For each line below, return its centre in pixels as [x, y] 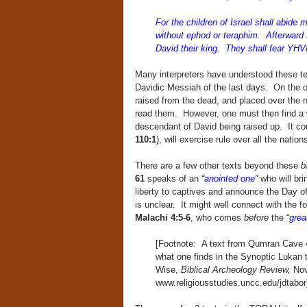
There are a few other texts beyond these [218, 165]
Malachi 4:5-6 [162, 218]
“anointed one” [229, 179]
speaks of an [173, 179]
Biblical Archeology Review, [237, 270]
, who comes [217, 218]
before [257, 218]
